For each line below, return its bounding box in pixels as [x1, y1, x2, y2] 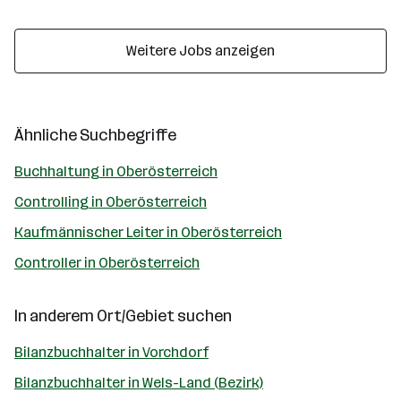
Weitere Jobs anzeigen [126, 42, 275, 59]
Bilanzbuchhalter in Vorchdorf [14, 344, 209, 361]
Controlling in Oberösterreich [14, 193, 207, 210]
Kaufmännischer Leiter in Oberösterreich [14, 224, 282, 241]
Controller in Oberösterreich [14, 254, 200, 271]
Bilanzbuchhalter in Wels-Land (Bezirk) [14, 374, 263, 391]
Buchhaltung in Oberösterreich [14, 163, 218, 180]
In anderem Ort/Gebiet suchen [14, 306, 232, 326]
